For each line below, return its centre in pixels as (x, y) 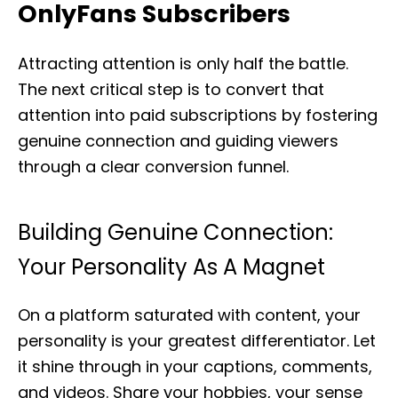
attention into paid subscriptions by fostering (198, 115)
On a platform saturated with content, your (189, 315)
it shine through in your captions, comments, (195, 366)
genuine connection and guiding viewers (178, 141)
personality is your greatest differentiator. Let (197, 341)
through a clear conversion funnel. (153, 167)
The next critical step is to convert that (171, 89)
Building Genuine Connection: (175, 232)
